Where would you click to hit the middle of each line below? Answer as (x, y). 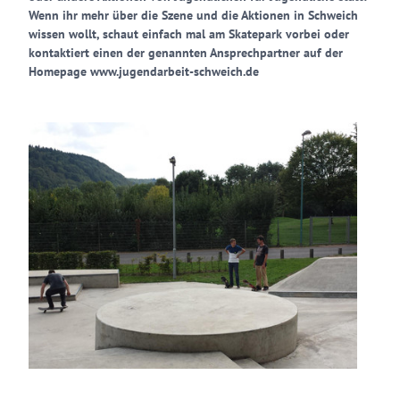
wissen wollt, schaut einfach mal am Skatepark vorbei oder (189, 34)
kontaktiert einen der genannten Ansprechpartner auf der (186, 53)
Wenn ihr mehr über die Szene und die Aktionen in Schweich (193, 15)
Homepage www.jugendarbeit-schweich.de (144, 71)
